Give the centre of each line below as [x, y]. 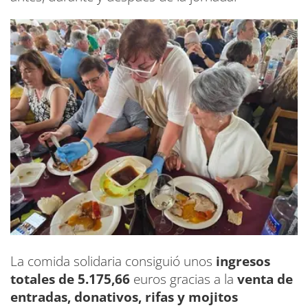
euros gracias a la [184, 279]
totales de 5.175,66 [70, 279]
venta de [265, 279]
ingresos [241, 261]
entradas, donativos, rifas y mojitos [124, 297]
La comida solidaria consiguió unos [111, 261]
